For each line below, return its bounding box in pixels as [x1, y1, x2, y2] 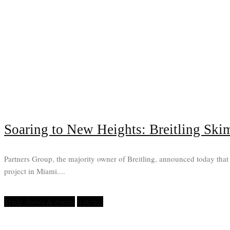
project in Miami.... [4, 166, 65, 177]
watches [77, 196, 103, 207]
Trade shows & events [4, 196, 75, 207]
